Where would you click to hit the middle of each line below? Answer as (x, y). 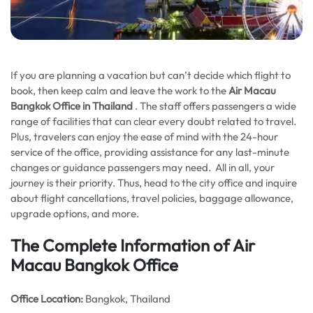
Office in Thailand (93, 106)
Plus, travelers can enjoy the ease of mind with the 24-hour (144, 137)
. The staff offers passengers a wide (214, 106)
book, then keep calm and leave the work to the (119, 90)
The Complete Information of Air (133, 245)
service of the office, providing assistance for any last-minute (150, 152)
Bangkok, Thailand (127, 299)
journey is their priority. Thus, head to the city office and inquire (154, 183)
